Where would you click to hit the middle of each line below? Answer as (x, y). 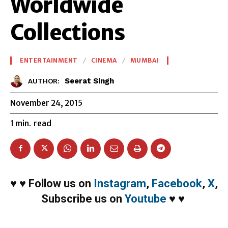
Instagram (120, 183)
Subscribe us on (83, 198)
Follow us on (61, 183)
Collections (67, 33)
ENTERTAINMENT (49, 61)
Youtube (145, 198)
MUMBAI (144, 61)
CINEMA (104, 61)
